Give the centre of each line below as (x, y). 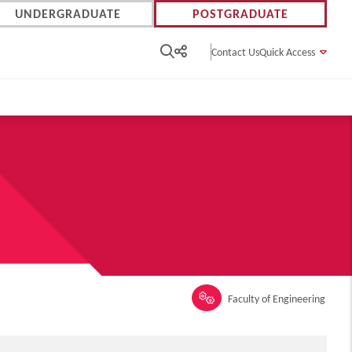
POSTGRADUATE (240, 13)
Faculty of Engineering (277, 299)
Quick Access (287, 52)
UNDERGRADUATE (68, 13)
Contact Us (235, 52)
